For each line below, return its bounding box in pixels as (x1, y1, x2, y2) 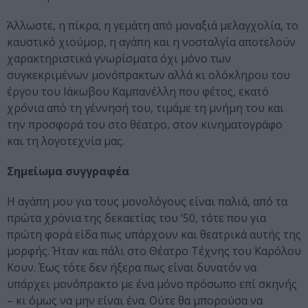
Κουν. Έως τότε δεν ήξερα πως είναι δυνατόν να (7, 260, 256, 276)
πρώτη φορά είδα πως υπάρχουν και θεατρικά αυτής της (7, 227, 301, 243)
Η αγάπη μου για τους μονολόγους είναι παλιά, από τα (7, 194, 287, 210)
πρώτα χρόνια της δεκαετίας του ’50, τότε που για (7, 210, 266, 226)
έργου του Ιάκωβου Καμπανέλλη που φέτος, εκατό (7, 84, 269, 100)
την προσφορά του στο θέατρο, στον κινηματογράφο (7, 117, 283, 133)
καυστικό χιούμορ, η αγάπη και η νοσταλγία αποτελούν (7, 34, 296, 50)
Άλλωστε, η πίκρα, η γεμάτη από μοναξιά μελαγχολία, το (7, 18, 298, 34)
